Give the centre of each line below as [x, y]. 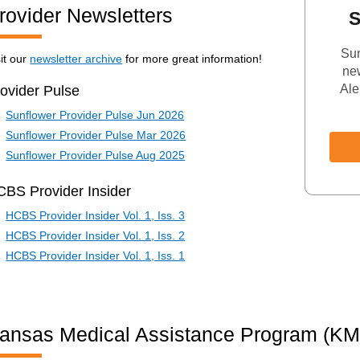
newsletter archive [76, 59]
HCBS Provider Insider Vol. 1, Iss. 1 [96, 256]
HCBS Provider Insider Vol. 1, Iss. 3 [96, 216]
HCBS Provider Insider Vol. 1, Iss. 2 [96, 236]
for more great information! [192, 59]
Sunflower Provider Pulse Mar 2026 [96, 135]
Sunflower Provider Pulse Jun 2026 [95, 115]
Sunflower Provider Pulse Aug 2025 [96, 155]
